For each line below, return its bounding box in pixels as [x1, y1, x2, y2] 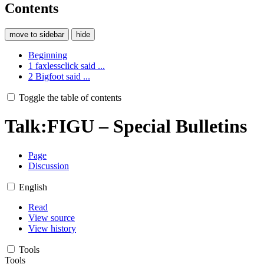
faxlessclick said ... [35, 60, 105, 71]
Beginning [28, 49, 67, 60]
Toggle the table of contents [19, 92, 121, 103]
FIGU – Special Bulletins [47, 115, 247, 137]
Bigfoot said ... [35, 71, 90, 81]
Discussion [28, 160, 69, 171]
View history [28, 223, 76, 233]
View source [28, 212, 75, 223]
